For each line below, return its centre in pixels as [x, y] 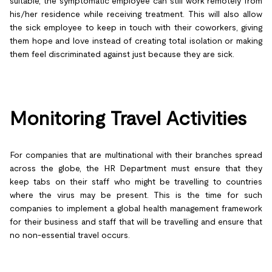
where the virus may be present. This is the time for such [136, 195]
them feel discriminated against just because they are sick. [122, 54]
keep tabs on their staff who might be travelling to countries [136, 181]
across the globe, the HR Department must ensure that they [136, 168]
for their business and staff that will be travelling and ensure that [136, 221]
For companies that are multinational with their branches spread [136, 155]
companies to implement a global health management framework [136, 208]
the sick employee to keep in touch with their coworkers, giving [136, 27]
